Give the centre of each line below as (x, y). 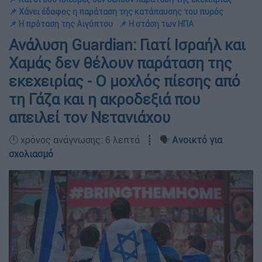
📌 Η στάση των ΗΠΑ (156, 24)
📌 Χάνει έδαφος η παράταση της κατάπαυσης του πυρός (116, 12)
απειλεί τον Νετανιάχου (89, 118)
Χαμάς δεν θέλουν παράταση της (120, 63)
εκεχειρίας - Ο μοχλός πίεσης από (125, 81)
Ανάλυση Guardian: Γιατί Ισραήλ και (127, 45)
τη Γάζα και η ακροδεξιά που (104, 99)
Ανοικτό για (197, 140)
